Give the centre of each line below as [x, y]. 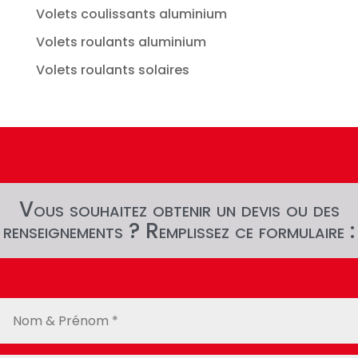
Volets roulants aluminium [121, 42]
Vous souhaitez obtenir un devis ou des [179, 209]
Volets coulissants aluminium [131, 14]
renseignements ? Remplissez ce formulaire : [179, 231]
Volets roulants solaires [112, 70]
